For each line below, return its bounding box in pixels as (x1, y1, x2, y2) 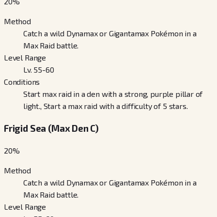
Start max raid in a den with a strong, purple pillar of (23, 89, 203, 99)
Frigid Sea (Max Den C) (4, 122, 99, 134)
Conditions (4, 77, 40, 87)
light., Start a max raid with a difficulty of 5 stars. (23, 101, 188, 111)
